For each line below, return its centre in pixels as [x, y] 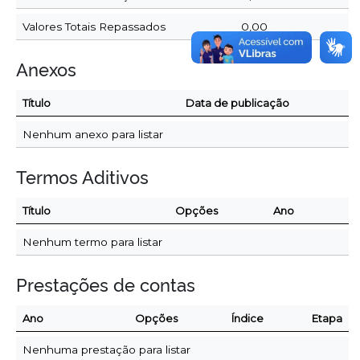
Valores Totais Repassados [94, 26]
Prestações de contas [106, 283]
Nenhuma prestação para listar [106, 349]
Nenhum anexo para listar [93, 134]
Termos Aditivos [82, 176]
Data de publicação [237, 102]
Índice [247, 318]
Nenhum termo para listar [92, 241]
